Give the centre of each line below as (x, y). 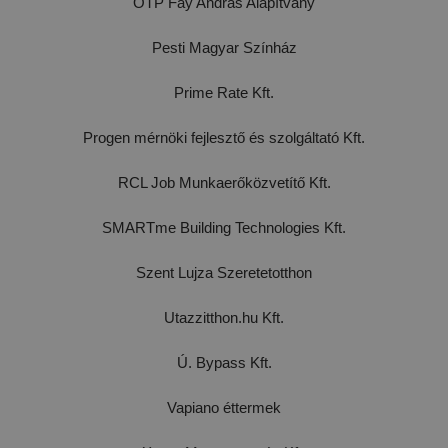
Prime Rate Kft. (224, 93)
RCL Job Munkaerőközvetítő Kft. (224, 183)
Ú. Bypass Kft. (224, 363)
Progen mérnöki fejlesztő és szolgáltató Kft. (224, 138)
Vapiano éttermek (224, 408)
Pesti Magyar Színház (224, 48)
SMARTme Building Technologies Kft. (224, 228)
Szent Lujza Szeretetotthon (224, 273)
